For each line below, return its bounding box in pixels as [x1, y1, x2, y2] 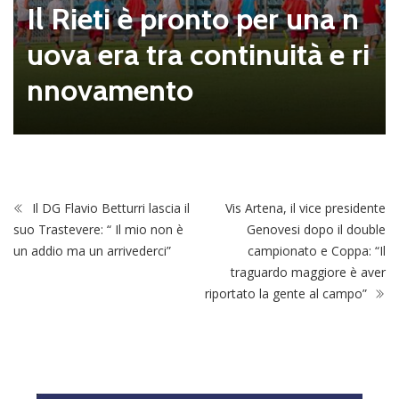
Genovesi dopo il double [247, 220, 386, 238]
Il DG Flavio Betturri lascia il [28, 199, 190, 216]
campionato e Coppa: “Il [248, 241, 386, 259]
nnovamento [27, 71, 193, 110]
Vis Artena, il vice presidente [225, 199, 386, 216]
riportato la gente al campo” [205, 284, 370, 302]
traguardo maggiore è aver [231, 263, 386, 281]
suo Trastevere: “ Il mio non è [13, 220, 183, 238]
